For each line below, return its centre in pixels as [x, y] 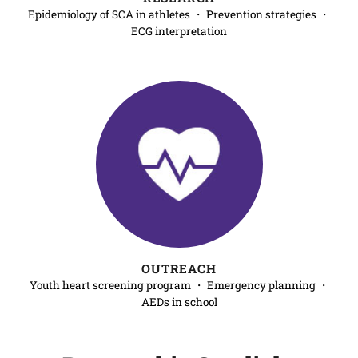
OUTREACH [179, 268]
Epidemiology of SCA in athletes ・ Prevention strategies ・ [179, 15]
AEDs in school [179, 302]
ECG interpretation [179, 32]
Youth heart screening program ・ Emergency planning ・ [179, 286]
